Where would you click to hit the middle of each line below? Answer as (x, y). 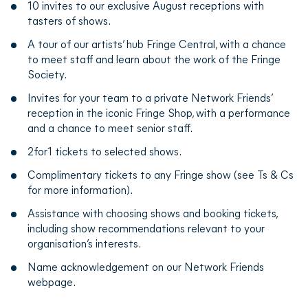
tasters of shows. (69, 20)
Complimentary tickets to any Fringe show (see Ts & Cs (161, 174)
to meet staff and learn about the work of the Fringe (154, 59)
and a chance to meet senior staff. (110, 128)
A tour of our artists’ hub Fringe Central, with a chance (157, 44)
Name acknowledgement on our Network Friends (146, 266)
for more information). (80, 189)
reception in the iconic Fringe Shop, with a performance (159, 112)
